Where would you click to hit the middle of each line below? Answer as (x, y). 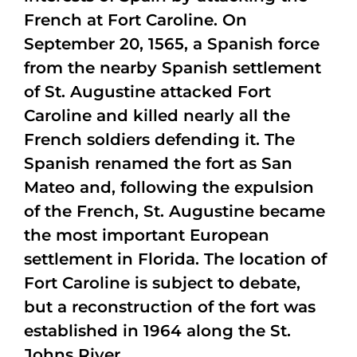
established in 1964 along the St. (157, 331)
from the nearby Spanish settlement (173, 68)
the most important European (147, 235)
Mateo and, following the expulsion (169, 187)
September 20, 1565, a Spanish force (172, 44)
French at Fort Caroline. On (135, 20)
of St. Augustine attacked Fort (147, 92)
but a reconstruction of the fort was (170, 307)
